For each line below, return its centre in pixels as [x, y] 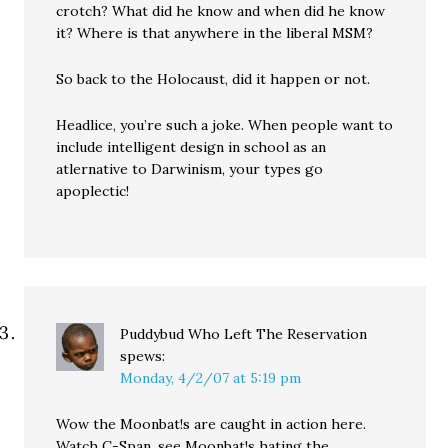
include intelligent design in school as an [191, 147]
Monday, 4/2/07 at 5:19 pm [211, 378]
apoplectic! [93, 191]
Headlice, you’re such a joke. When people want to [225, 125]
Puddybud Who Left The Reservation [244, 334]
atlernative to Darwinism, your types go [190, 169]
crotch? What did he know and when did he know [221, 11]
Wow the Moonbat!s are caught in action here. [211, 424]
